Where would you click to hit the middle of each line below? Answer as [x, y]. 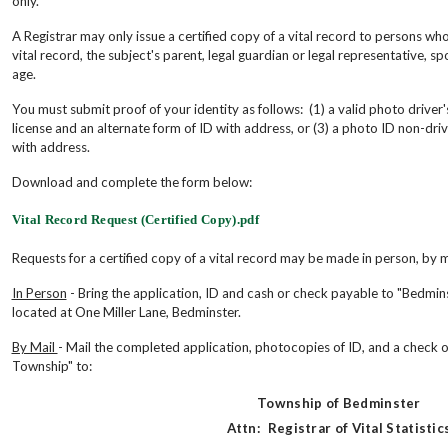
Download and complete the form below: [131, 181]
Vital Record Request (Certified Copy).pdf [135, 219]
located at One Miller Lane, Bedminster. [126, 311]
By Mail [34, 346]
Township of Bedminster [339, 402]
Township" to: [51, 365]
